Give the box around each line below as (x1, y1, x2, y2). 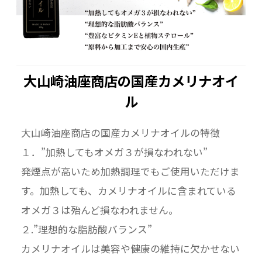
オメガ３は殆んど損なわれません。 (20, 203, 178, 218)
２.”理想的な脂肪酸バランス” (20, 222, 152, 237)
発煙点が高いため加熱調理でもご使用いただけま (20, 164, 240, 179)
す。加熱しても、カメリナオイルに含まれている (20, 184, 236, 198)
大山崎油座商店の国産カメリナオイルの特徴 (20, 126, 220, 140)
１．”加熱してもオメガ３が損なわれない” (20, 145, 208, 160)
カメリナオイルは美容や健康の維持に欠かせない (20, 242, 240, 256)
